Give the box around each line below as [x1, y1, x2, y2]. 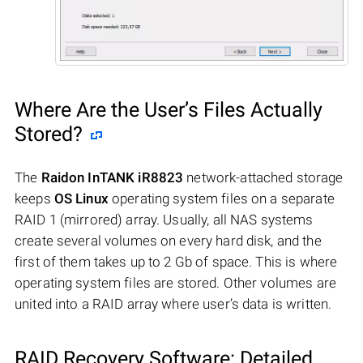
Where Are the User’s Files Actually [15, 97, 322, 122]
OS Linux [53, 190, 109, 207]
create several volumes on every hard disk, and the [15, 232, 322, 249]
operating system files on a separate [108, 190, 335, 207]
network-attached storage [183, 169, 344, 186]
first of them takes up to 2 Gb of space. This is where [15, 253, 338, 270]
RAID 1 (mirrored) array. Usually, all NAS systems [15, 211, 314, 228]
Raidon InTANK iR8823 [41, 169, 184, 186]
